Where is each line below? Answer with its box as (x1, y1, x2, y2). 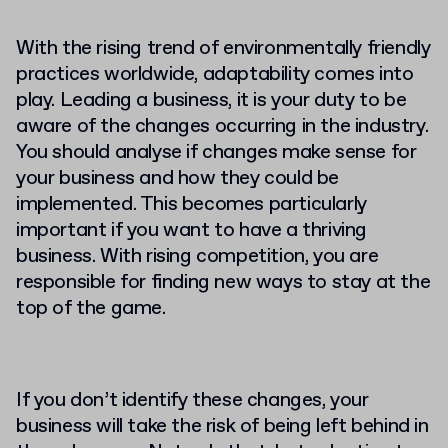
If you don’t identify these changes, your (16, 386, 369, 414)
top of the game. (16, 294, 166, 322)
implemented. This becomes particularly (16, 190, 367, 218)
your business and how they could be (16, 164, 340, 192)
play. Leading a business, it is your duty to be (16, 86, 407, 114)
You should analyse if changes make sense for (16, 138, 417, 166)
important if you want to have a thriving (16, 216, 368, 244)
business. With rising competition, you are (16, 242, 379, 270)
